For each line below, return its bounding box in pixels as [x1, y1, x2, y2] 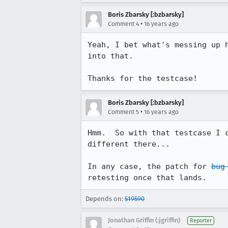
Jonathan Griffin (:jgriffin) [108, 216, 180, 224]
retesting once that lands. [88, 173, 207, 182]
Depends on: [85, 195, 125, 203]
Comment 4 [108, 20, 139, 27]
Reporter [190, 217, 212, 224]
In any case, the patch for [88, 162, 211, 171]
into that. [88, 51, 133, 61]
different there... [88, 139, 170, 149]
